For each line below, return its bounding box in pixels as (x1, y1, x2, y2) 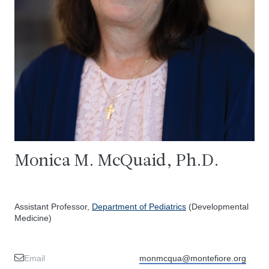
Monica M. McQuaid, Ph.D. (14, 153, 219, 170)
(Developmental (186, 202, 249, 211)
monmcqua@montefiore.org (139, 253, 246, 263)
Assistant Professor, (14, 202, 92, 211)
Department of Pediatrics (92, 202, 186, 211)
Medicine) (14, 213, 52, 223)
